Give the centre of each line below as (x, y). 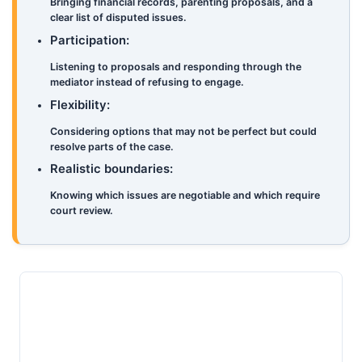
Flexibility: (80, 105)
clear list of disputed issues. (119, 18)
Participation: (90, 40)
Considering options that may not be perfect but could (184, 131)
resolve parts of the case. (112, 146)
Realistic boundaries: (112, 169)
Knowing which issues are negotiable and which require (185, 196)
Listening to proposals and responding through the (176, 66)
